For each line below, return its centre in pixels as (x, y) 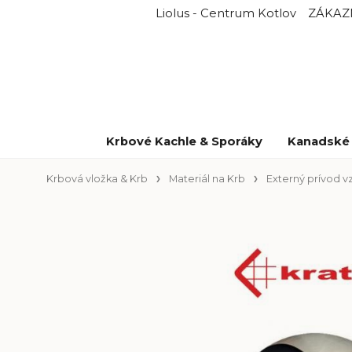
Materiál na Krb (207, 179)
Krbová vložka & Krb (97, 179)
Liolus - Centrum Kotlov (226, 13)
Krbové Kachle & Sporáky (185, 141)
